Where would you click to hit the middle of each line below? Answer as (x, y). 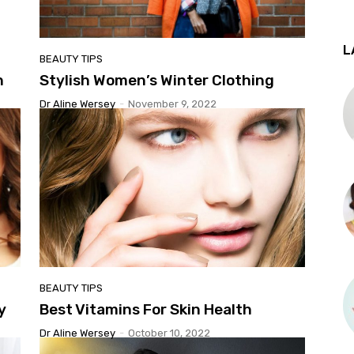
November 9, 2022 (172, 104)
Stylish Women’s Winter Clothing (157, 80)
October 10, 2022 (169, 333)
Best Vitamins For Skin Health (146, 310)
